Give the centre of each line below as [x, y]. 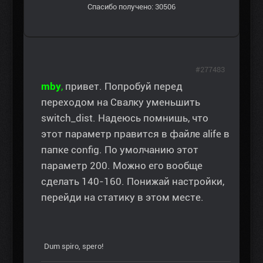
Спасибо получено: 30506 [131, 6]
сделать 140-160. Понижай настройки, [133, 181]
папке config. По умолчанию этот [120, 149]
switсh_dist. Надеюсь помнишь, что [125, 118]
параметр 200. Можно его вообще [122, 165]
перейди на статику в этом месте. [122, 197]
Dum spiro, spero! [74, 246]
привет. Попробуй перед [124, 86]
